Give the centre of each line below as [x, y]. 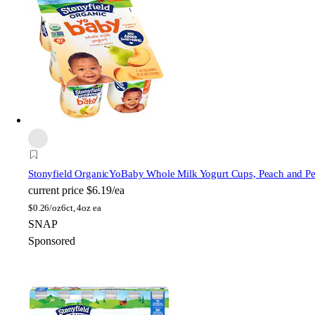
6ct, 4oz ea [81, 207]
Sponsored [52, 240]
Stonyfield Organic [69, 173]
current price [56, 190]
